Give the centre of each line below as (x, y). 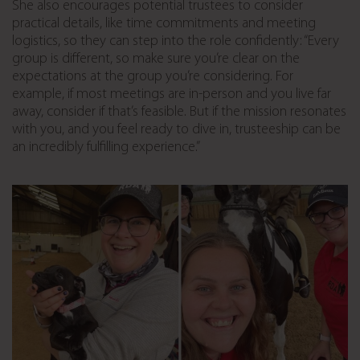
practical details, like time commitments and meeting (164, 24)
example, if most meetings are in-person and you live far (172, 95)
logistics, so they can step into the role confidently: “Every (176, 42)
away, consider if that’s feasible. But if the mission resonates (179, 112)
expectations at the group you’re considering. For (153, 77)
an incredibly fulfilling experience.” (106, 148)
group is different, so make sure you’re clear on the (156, 59)
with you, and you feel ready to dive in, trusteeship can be (176, 130)
